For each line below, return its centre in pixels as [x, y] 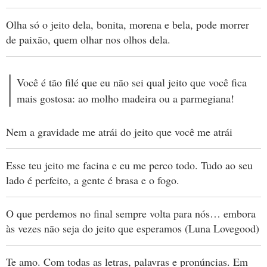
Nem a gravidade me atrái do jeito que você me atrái [119, 132]
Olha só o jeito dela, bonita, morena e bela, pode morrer [128, 24]
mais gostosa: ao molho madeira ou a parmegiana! [125, 98]
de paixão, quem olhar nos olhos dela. [88, 39]
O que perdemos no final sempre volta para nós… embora [131, 213]
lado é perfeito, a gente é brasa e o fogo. [93, 180]
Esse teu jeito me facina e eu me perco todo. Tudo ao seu [129, 165]
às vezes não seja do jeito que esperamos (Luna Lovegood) [133, 228]
